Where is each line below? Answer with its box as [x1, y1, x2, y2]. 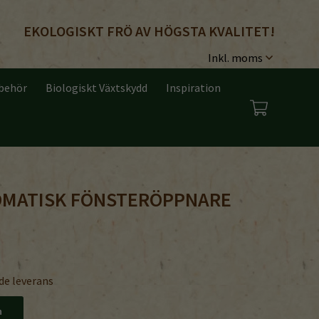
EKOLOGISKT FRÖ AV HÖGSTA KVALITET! [23, 21, 275, 40]
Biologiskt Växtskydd [46, 80, 147, 95]
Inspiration [166, 80, 221, 95]
